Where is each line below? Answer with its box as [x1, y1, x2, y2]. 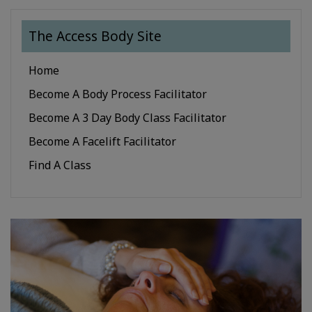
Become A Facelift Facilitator [29, 134, 176, 150]
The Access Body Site [29, 27, 162, 46]
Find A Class [29, 157, 91, 173]
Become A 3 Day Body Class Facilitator [29, 110, 226, 126]
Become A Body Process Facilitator [29, 86, 207, 102]
